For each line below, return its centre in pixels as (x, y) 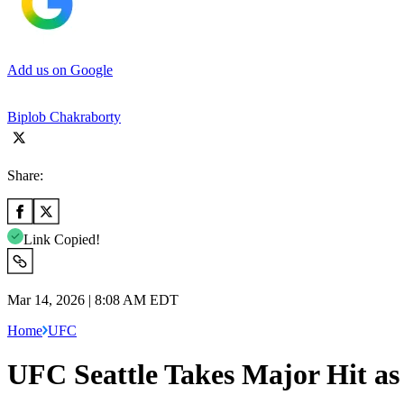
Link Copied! (62, 239)
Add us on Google (60, 69)
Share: (25, 175)
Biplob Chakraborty (64, 116)
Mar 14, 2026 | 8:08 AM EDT (93, 299)
